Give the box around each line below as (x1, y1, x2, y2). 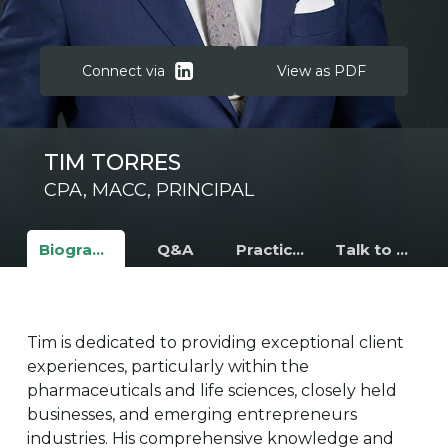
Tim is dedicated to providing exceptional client (27, 333, 405, 352)
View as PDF (276, 62, 366, 80)
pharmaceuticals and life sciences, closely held (27, 381, 398, 400)
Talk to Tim (395, 240, 408, 259)
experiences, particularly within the (27, 357, 310, 376)
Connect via (81, 62, 165, 80)
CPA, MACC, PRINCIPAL (43, 179, 254, 201)
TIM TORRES (43, 149, 181, 176)
